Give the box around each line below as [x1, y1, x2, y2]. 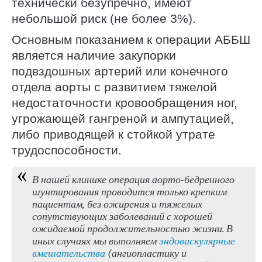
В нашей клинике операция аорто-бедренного [32, 173, 235, 185]
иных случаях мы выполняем [32, 235, 159, 247]
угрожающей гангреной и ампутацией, [12, 112, 234, 126]
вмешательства [32, 247, 105, 259]
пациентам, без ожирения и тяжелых [32, 198, 202, 210]
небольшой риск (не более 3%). [12, 11, 196, 25]
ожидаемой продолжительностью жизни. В [32, 222, 233, 235]
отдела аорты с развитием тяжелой [12, 80, 217, 94]
